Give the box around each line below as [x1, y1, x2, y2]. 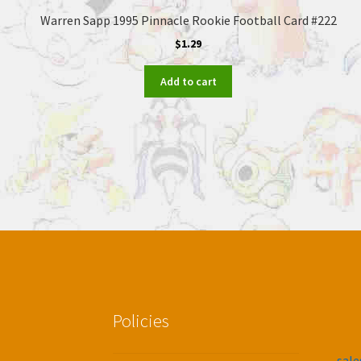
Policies [113, 309, 170, 332]
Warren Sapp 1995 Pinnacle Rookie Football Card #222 [39, 11, 337, 28]
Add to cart [160, 74, 217, 89]
